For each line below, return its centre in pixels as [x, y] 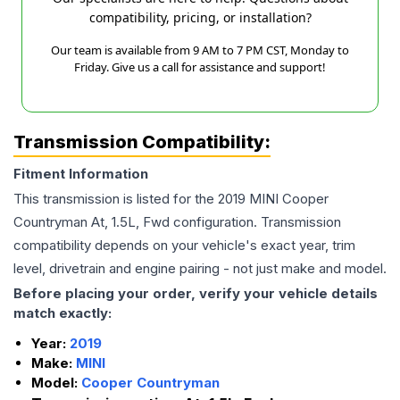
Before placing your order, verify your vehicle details [196, 294]
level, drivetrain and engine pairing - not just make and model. [200, 269]
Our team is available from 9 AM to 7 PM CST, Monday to [200, 50]
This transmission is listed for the [116, 199]
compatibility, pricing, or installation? [200, 18]
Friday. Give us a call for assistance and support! [200, 67]
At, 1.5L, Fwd [130, 222]
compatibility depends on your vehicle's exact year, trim [184, 246]
